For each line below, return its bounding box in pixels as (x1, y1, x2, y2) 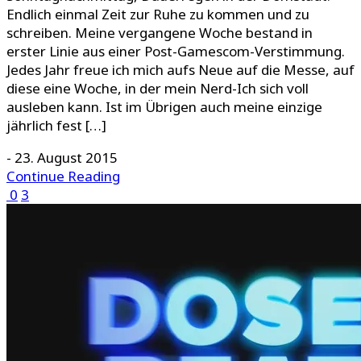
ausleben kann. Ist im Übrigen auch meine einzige (6, 98, 322, 117)
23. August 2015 (15, 148, 118, 168)
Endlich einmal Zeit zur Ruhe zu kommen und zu (6, 5, 309, 24)
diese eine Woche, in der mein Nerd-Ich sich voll (6, 79, 309, 98)
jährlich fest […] (6, 116, 106, 135)
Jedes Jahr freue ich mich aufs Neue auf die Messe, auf (6, 60, 355, 80)
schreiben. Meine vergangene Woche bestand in (6, 23, 313, 43)
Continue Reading (6, 167, 120, 186)
